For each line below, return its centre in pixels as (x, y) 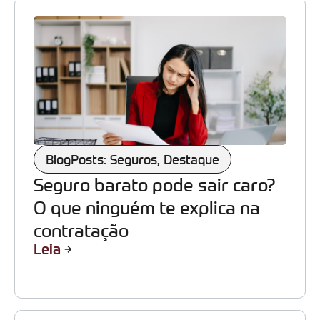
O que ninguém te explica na (147, 207)
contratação (81, 230)
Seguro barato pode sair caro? (154, 184)
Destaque (191, 159)
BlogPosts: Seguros (101, 159)
